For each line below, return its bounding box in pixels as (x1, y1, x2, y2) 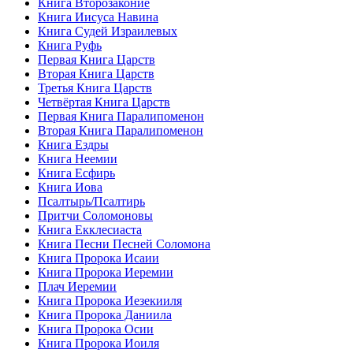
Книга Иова (38, 180, 102, 195)
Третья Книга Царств (38, 81, 152, 95)
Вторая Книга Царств (38, 67, 154, 81)
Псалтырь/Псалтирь (38, 195, 145, 209)
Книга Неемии (38, 152, 117, 166)
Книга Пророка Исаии (38, 251, 159, 266)
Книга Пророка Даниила (38, 308, 172, 322)
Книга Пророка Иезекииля (38, 294, 182, 308)
